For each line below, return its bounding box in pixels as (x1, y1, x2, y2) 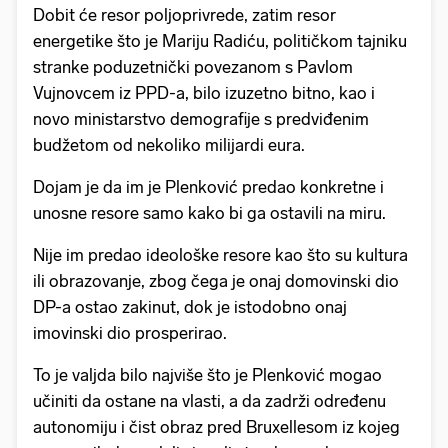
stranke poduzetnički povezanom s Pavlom (33, 57, 353, 78)
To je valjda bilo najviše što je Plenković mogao (33, 365, 382, 386)
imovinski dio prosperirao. (33, 323, 227, 344)
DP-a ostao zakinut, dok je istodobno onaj (33, 297, 347, 318)
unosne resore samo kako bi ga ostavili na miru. (33, 203, 386, 224)
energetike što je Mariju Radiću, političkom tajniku (33, 31, 407, 52)
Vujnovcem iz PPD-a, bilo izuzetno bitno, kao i (33, 83, 375, 104)
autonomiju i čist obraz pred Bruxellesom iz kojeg (33, 417, 400, 438)
